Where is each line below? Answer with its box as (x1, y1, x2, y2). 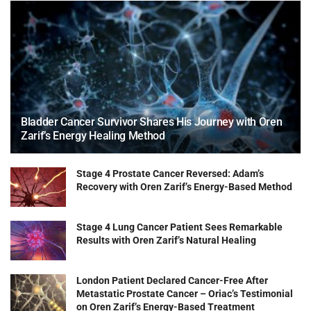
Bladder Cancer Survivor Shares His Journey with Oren (21, 115, 283, 129)
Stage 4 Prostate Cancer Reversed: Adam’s (76, 168, 264, 180)
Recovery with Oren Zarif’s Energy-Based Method (76, 181, 292, 193)
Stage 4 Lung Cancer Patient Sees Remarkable (76, 221, 283, 233)
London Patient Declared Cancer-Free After (76, 275, 268, 287)
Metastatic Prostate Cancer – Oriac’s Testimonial (76, 288, 293, 300)
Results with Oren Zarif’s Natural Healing (76, 235, 256, 246)
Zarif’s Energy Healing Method (21, 129, 165, 143)
